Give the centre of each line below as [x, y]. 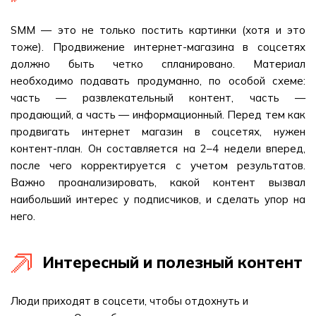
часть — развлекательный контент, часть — [158, 98]
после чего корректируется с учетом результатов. [158, 165]
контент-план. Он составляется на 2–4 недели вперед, [158, 148]
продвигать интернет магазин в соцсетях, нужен [158, 132]
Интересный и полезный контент [172, 262]
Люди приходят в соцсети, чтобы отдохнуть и [129, 301]
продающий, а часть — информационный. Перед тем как [158, 115]
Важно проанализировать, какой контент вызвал [158, 182]
